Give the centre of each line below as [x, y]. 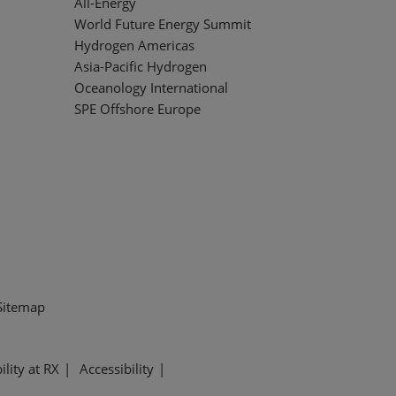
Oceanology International [151, 87]
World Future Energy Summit [163, 23]
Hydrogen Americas [134, 45]
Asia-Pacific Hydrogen [141, 66]
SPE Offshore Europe [137, 108]
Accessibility [117, 368]
